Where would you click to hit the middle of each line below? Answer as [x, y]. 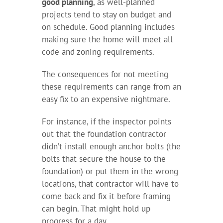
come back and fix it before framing [106, 196]
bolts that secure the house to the [104, 159]
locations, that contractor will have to [110, 183]
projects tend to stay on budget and [106, 14]
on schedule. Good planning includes [108, 27]
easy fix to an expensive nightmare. [106, 99]
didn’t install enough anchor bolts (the [111, 146]
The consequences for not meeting [105, 74]
